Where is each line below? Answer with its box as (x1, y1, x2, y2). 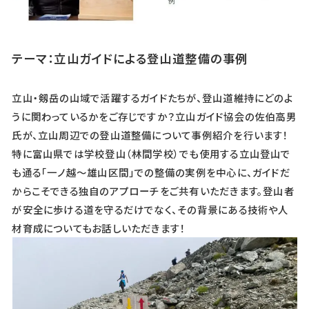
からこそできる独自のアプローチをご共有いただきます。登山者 (12, 183, 295, 199)
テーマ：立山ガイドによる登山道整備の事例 (12, 50, 248, 68)
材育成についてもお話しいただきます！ (12, 221, 186, 236)
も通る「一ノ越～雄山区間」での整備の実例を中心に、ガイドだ (12, 165, 290, 180)
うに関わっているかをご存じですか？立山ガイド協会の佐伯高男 (12, 109, 297, 124)
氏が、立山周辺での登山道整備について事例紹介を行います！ (12, 128, 289, 143)
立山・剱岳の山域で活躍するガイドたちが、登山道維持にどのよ (12, 90, 293, 106)
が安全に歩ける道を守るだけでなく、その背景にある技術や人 (12, 202, 289, 217)
